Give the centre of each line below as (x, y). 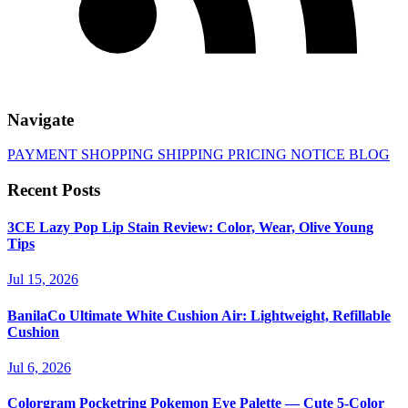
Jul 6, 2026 (39, 367)
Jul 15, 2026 (43, 280)
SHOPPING (119, 155)
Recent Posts (54, 189)
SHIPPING (193, 155)
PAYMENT (44, 155)
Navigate (41, 119)
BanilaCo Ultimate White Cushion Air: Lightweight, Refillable (199, 315)
